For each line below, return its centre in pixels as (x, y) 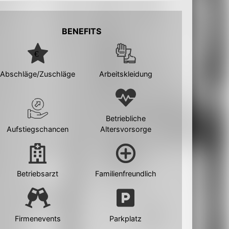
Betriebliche (125, 118)
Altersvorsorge (125, 129)
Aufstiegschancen (38, 129)
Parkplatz (126, 218)
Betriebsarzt (38, 174)
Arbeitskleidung (125, 74)
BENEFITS (82, 31)
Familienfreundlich (125, 174)
